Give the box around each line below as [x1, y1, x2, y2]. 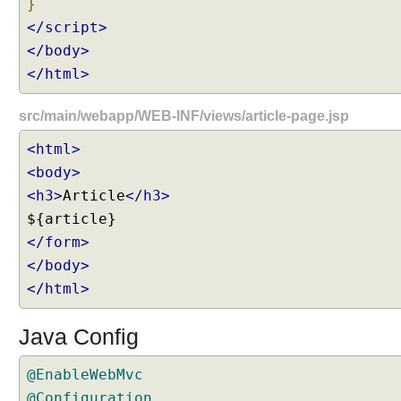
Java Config [19, 324, 139, 349]
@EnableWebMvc [27, 366, 143, 383]
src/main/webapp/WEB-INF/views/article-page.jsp [19, 108, 349, 124]
